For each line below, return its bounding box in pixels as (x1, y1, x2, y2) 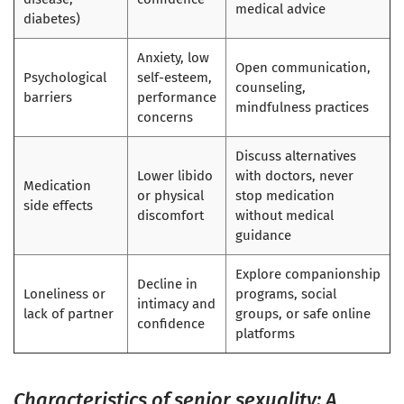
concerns (137, 109, 193, 126)
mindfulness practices (235, 99, 369, 116)
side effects (23, 197, 93, 215)
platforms (235, 326, 295, 343)
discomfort (137, 207, 204, 225)
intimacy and (137, 296, 216, 313)
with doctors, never (235, 168, 353, 185)
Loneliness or (23, 286, 106, 303)
